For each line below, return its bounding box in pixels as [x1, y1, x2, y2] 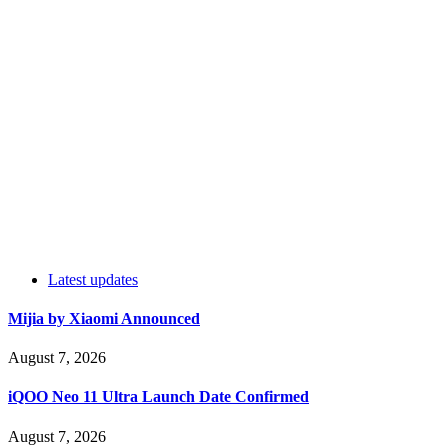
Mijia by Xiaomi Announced [8, 309, 200, 327]
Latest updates [48, 270, 138, 288]
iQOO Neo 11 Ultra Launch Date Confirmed [8, 388, 309, 406]
